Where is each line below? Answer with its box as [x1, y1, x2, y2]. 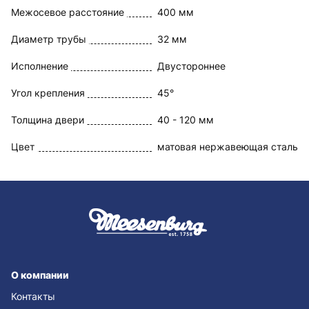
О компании [11, 269, 69, 281]
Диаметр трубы [11, 33, 86, 45]
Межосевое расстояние [11, 6, 124, 18]
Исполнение [11, 60, 68, 72]
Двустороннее [157, 60, 226, 72]
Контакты [11, 290, 55, 302]
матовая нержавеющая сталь [157, 141, 298, 152]
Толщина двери [11, 114, 84, 126]
